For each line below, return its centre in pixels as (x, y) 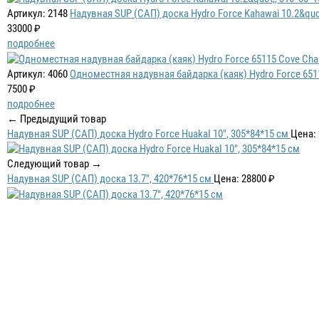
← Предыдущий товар (57, 119)
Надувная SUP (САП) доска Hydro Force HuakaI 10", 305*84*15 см (148, 134)
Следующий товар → (55, 164)
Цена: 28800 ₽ (245, 179)
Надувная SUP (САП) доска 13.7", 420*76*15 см (110, 179)
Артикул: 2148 (38, 14)
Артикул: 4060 (38, 74)
